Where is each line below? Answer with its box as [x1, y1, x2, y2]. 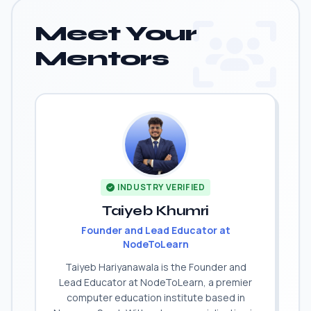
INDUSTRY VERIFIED [117, 181, 205, 193]
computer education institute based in [66, 291, 245, 304]
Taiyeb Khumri [102, 202, 209, 219]
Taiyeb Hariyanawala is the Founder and [65, 260, 246, 274]
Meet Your [35, 21, 197, 46]
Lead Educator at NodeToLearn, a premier [59, 276, 252, 289]
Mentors [35, 46, 169, 71]
